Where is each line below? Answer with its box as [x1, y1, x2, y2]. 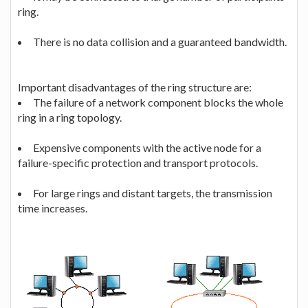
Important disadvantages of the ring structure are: [18, 80, 252, 93]
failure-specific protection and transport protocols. [18, 155, 258, 169]
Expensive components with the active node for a [33, 140, 261, 154]
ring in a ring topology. [18, 110, 122, 124]
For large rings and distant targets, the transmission [33, 186, 272, 199]
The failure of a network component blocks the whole [33, 95, 283, 109]
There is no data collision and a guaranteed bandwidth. [33, 34, 287, 48]
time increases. [18, 201, 87, 214]
